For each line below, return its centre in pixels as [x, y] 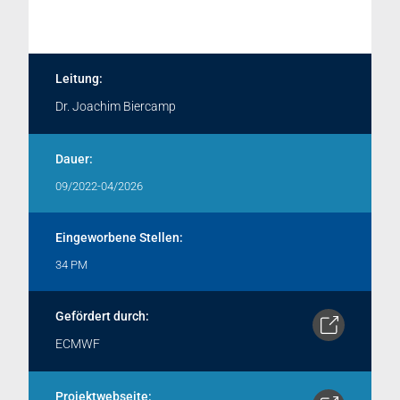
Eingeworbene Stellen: [119, 238]
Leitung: [79, 79]
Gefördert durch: [102, 317]
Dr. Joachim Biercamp [116, 107]
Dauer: [74, 160]
